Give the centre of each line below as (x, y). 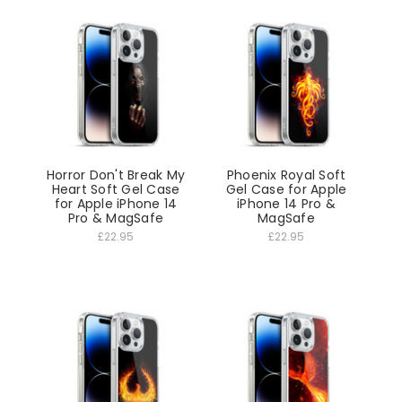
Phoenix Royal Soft (286, 175)
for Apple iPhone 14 (116, 204)
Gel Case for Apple (286, 190)
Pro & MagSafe (116, 218)
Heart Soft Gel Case (116, 190)
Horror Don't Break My (116, 175)
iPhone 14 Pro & (286, 204)
